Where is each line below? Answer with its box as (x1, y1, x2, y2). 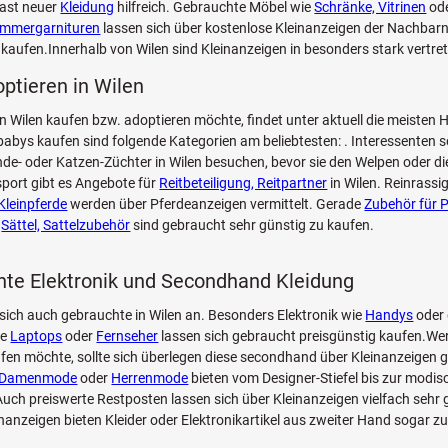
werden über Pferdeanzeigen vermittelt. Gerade (67, 196, 365, 213)
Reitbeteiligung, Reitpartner (159, 175, 328, 192)
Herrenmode (111, 370, 189, 387)
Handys (365, 307, 414, 324)
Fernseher (96, 328, 159, 345)
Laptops (10, 328, 63, 345)
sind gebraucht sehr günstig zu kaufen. (130, 217, 375, 234)
